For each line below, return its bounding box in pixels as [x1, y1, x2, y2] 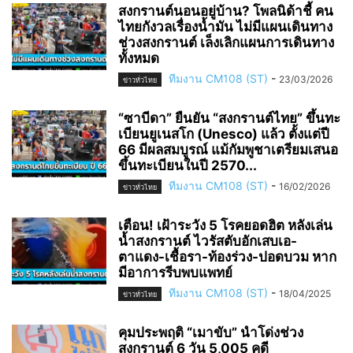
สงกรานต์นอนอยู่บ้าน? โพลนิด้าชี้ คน [118, 2, 333, 19]
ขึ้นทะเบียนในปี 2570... [118, 157, 257, 173]
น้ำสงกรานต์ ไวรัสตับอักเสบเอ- [118, 232, 297, 249]
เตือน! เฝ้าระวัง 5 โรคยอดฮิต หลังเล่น [118, 217, 333, 233]
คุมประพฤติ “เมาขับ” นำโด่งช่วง [118, 325, 303, 341]
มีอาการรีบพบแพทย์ [118, 264, 232, 281]
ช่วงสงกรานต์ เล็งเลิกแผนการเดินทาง [118, 34, 334, 50]
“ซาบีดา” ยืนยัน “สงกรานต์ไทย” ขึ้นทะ [118, 110, 340, 126]
